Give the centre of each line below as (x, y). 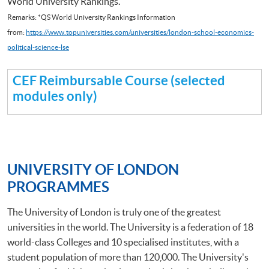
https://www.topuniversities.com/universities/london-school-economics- (140, 32)
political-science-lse (38, 47)
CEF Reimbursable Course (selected (119, 80)
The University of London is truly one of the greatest (114, 212)
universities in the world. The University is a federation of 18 (130, 227)
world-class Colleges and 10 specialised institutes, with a (123, 242)
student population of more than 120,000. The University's (128, 257)
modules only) (55, 95)
